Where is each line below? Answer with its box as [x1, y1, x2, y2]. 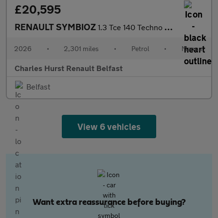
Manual [181, 44, 204, 53]
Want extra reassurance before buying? [32, 198, 186, 207]
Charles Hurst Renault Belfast [15, 63, 123, 73]
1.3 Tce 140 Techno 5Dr [98, 22, 164, 32]
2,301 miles [64, 44, 99, 53]
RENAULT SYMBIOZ [15, 21, 98, 32]
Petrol [131, 44, 149, 53]
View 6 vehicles [77, 121, 141, 132]
